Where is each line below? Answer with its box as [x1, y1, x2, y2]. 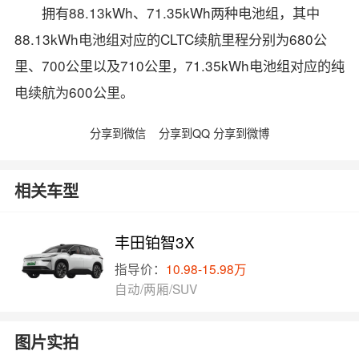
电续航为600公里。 [14, 82, 134, 103]
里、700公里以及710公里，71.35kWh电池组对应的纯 [14, 55, 345, 76]
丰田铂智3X [115, 231, 196, 253]
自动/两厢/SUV [115, 280, 198, 298]
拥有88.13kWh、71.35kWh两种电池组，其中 [42, 2, 321, 23]
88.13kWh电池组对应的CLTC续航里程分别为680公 [14, 29, 327, 50]
